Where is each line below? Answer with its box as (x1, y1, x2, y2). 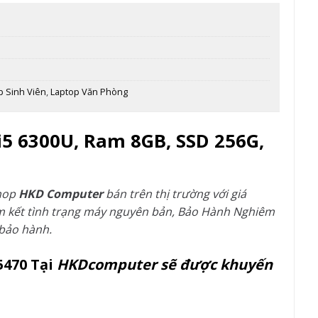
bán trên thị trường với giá (103, 185, 246, 202)
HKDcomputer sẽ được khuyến (57, 254, 273, 274)
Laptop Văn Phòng (50, 85, 128, 99)
